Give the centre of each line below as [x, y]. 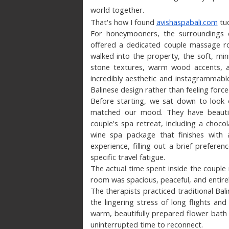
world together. [117, 9]
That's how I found [123, 22]
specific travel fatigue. [128, 157]
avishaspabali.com [187, 22]
